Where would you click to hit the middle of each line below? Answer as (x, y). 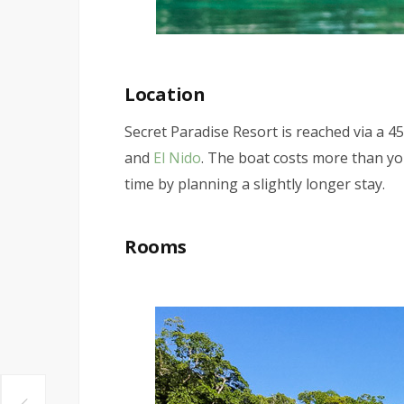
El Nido (177, 157)
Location (165, 94)
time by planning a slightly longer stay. (255, 184)
